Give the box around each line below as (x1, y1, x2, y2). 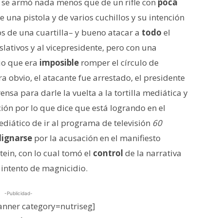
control (93, 147, 123, 159)
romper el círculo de (79, 56, 159, 68)
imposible (39, 56, 79, 68)
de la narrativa (123, 147, 182, 159)
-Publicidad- (4, 190, 33, 196)
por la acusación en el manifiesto (32, 132, 161, 144)
